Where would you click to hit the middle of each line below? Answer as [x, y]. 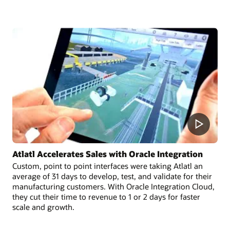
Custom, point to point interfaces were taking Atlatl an [108, 166]
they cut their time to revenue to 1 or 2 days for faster [106, 197]
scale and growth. [43, 207]
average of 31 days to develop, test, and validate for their [112, 176]
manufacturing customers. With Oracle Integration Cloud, [113, 187]
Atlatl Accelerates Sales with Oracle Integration [108, 154]
